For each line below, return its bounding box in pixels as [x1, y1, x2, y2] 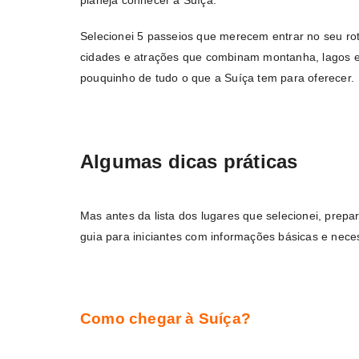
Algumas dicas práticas [80, 151, 298, 172]
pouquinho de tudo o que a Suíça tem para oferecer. [80, 71, 355, 84]
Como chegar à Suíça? [80, 310, 256, 327]
